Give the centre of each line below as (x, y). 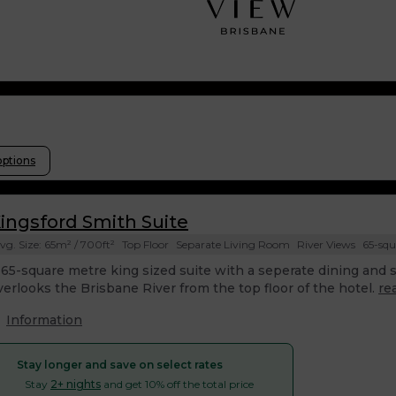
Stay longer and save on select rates (120, 365)
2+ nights (76, 385)
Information (44, 320)
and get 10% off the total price (177, 385)
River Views (326, 245)
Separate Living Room (233, 245)
